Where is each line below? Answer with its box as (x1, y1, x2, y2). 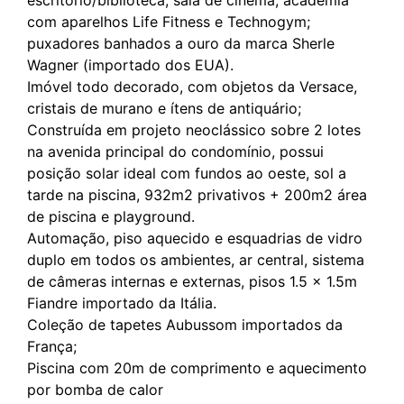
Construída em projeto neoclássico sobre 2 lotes (27, 120, 361, 139)
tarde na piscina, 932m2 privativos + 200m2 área (27, 185, 367, 204)
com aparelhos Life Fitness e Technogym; (27, 12, 310, 31)
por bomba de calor (27, 380, 163, 399)
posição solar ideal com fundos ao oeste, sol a (27, 163, 346, 182)
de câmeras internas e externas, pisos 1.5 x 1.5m (27, 271, 357, 290)
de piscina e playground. (27, 207, 195, 225)
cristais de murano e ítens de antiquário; (27, 98, 301, 117)
